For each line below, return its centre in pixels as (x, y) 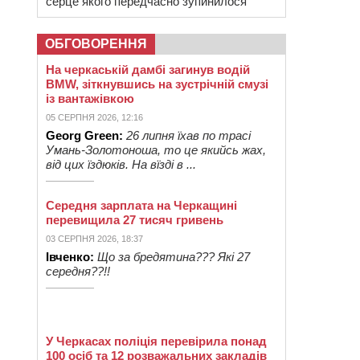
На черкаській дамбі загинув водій (148, 70)
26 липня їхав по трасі (188, 135)
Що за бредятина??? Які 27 (174, 257)
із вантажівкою (90, 98)
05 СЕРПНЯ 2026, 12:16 (94, 117)
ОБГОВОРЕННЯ (96, 44)
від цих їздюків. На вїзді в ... (121, 164)
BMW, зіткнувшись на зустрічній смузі (157, 84)
